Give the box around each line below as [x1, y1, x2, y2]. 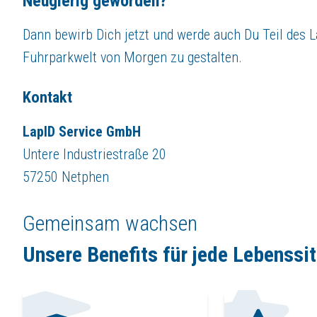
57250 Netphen [23, 168, 109, 185]
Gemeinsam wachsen [23, 210, 197, 236]
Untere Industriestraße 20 [23, 145, 166, 163]
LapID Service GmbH [23, 122, 141, 140]
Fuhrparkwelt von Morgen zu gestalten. [23, 48, 242, 66]
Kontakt [23, 87, 72, 106]
